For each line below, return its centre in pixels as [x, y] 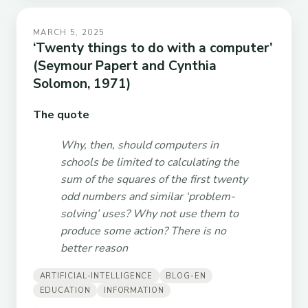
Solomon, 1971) [82, 84]
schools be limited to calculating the [150, 163]
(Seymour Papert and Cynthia [125, 66]
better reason [94, 249]
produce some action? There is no [143, 231]
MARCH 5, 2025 [69, 32]
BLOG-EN [186, 276]
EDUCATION [65, 290]
